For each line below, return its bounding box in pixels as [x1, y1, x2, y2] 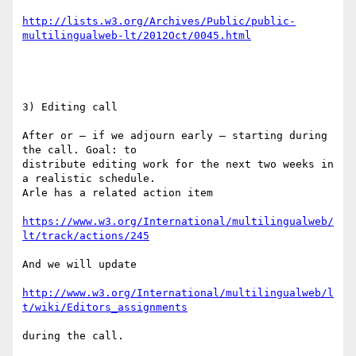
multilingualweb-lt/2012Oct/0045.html [22, 29, 251, 42]
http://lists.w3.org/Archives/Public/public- [22, 15, 296, 28]
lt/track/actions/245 [22, 230, 149, 242]
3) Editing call [22, 101, 118, 114]
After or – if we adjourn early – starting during [22, 130, 327, 142]
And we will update [22, 258, 137, 271]
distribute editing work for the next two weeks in [22, 158, 334, 171]
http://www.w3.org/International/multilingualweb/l [22, 287, 334, 300]
